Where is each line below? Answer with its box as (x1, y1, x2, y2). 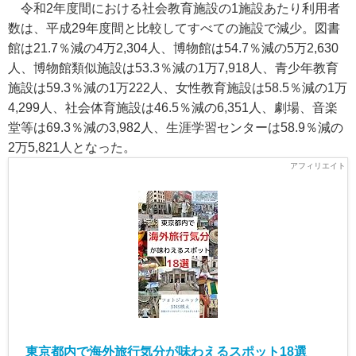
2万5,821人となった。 (8, 141, 136, 154)
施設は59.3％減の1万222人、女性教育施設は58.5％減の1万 (8, 81, 347, 95)
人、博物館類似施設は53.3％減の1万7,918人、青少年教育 (8, 61, 339, 75)
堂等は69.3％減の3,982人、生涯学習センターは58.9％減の (8, 121, 343, 134)
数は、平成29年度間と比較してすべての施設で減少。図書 (8, 21, 340, 35)
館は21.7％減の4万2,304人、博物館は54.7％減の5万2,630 (8, 41, 339, 55)
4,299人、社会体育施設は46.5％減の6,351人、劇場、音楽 (8, 101, 338, 114)
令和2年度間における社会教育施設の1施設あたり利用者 (8, 2, 340, 15)
